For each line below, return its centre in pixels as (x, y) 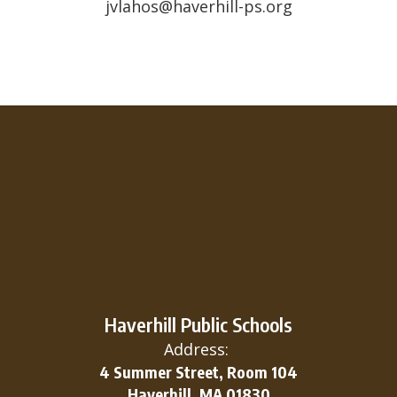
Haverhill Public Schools (198, 324)
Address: (196, 349)
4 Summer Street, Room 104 (198, 372)
